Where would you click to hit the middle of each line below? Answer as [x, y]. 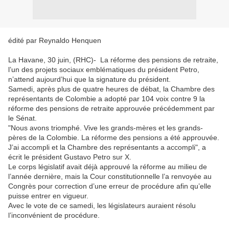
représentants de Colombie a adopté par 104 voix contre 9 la [107, 99]
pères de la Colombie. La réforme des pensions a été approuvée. [114, 138]
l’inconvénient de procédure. [55, 215]
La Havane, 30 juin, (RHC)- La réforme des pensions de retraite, [113, 60]
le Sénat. [22, 118]
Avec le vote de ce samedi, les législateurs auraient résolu [102, 205]
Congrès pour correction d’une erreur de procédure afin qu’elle [110, 186]
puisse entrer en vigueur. [49, 196]
